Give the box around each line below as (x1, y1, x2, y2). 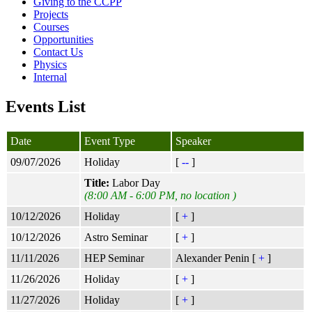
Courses (33, 20, 69, 33)
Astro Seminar (84, 231, 148, 243)
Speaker (175, 134, 211, 147)
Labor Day (109, 176, 160, 189)
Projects (33, 8, 68, 20)
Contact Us (33, 45, 83, 58)
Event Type (84, 134, 135, 147)
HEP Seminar (84, 251, 144, 264)
